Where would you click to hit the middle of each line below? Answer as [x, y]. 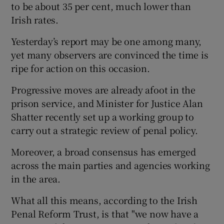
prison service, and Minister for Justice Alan [107, 103]
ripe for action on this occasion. [80, 68]
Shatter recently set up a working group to [103, 116]
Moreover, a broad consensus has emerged [103, 151]
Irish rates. [35, 19]
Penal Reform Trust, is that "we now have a [105, 213]
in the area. [36, 178]
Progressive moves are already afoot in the [103, 89]
